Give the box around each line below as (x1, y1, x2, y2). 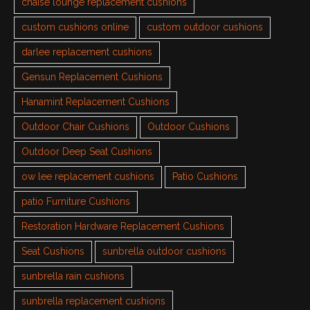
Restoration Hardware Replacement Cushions (21, 221, 224, 232)
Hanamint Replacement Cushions (21, 96, 170, 108)
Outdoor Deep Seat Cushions (21, 146, 152, 158)
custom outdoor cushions (147, 21, 263, 33)
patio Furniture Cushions (21, 196, 130, 208)
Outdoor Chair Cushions (21, 121, 129, 133)
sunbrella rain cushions (21, 271, 125, 282)
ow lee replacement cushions (21, 171, 154, 183)
